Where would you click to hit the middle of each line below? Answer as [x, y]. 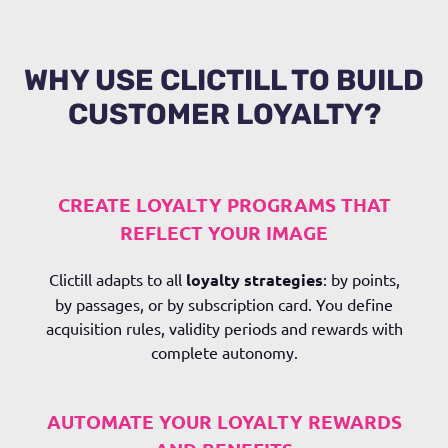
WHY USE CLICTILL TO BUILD [224, 80]
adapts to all [138, 279]
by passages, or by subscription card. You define [224, 304]
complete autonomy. [224, 352]
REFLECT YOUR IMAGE [224, 232]
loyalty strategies [254, 279]
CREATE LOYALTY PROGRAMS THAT [224, 204]
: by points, [361, 279]
